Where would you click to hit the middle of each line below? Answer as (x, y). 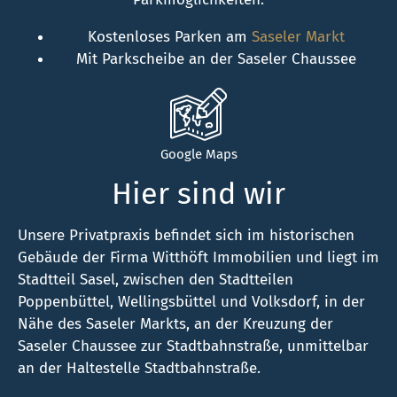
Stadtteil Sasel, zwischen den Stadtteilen (156, 280)
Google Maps (198, 155)
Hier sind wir (198, 194)
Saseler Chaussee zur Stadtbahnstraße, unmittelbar (193, 346)
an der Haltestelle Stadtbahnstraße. (141, 369)
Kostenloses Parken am (170, 37)
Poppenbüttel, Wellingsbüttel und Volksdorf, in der (191, 302)
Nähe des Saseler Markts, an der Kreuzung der (175, 324)
